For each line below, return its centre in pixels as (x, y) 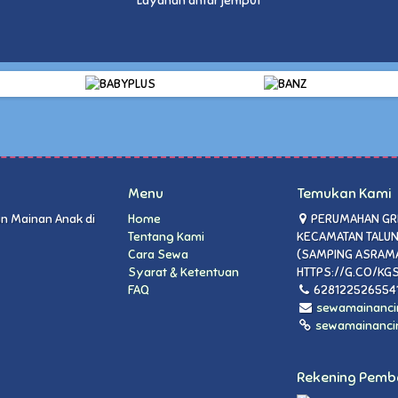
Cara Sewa (158, 254)
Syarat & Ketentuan (183, 272)
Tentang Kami (166, 236)
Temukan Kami (344, 193)
